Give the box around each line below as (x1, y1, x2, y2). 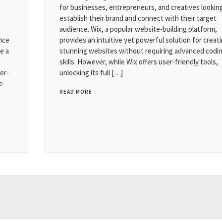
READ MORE (59, 88, 92, 95)
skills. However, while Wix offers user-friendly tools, (59, 57, 218, 66)
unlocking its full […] (59, 68, 123, 77)
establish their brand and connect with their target (59, 13, 217, 23)
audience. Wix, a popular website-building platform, (59, 24, 217, 34)
